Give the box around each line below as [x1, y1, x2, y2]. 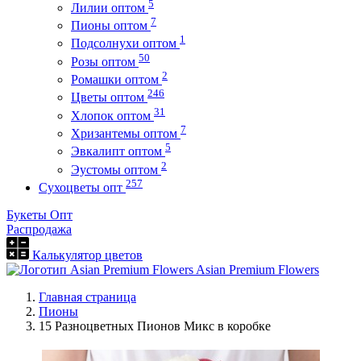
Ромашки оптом [71, 72, 162, 86]
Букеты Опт [6, 207, 73, 222]
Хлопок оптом [71, 108, 154, 122]
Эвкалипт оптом [71, 144, 165, 159]
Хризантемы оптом [71, 126, 180, 140]
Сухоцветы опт [39, 180, 126, 194]
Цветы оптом [71, 90, 147, 105]
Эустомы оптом [71, 162, 161, 176]
